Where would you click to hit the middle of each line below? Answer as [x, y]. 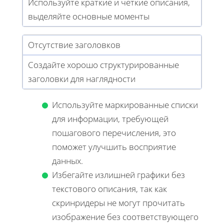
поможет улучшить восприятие [114, 146]
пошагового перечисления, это [114, 132]
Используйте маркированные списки [125, 104]
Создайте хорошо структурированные [103, 64]
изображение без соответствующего [125, 216]
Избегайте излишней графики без [118, 174]
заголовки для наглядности [82, 78]
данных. [67, 160]
